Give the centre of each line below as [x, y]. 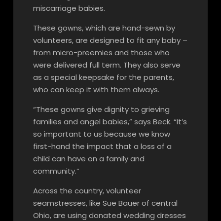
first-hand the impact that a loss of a [102, 146]
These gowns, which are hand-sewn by [104, 28]
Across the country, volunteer [87, 191]
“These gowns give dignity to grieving [101, 109]
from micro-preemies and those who [101, 53]
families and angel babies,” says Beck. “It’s [110, 122]
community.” [56, 171]
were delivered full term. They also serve [107, 65]
